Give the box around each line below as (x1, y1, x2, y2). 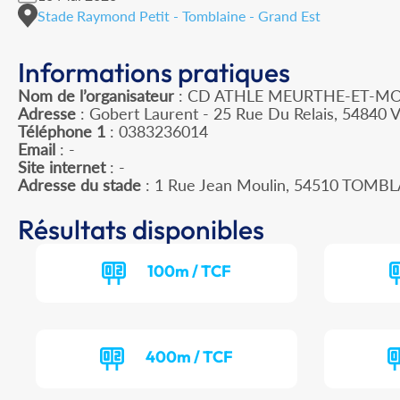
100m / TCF (147, 261, 232, 282)
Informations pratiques (18, 55, 290, 90)
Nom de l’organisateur (18, 86, 174, 106)
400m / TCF (146, 346, 234, 368)
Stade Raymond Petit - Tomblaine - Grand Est (37, 6, 321, 24)
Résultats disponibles (18, 212, 264, 247)
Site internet (18, 157, 105, 178)
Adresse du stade (18, 175, 141, 196)
